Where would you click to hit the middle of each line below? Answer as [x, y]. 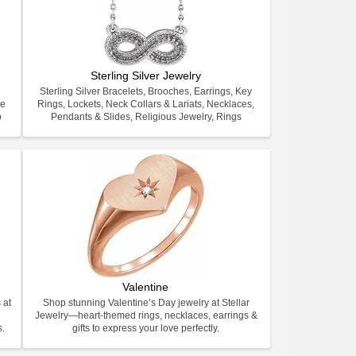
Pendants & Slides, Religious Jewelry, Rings [146, 117]
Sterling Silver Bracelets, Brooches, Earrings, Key [146, 91]
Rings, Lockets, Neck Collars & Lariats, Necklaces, [146, 104]
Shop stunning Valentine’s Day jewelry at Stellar [146, 303]
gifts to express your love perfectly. [146, 328]
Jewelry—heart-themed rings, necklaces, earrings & [146, 315]
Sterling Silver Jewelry [145, 75]
